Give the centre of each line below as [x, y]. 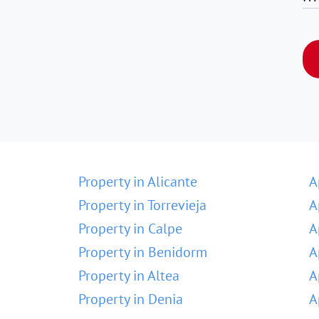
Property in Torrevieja [142, 205]
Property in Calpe [130, 229]
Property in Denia [131, 299]
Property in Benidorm [143, 252]
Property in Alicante [138, 182]
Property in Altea [129, 276]
